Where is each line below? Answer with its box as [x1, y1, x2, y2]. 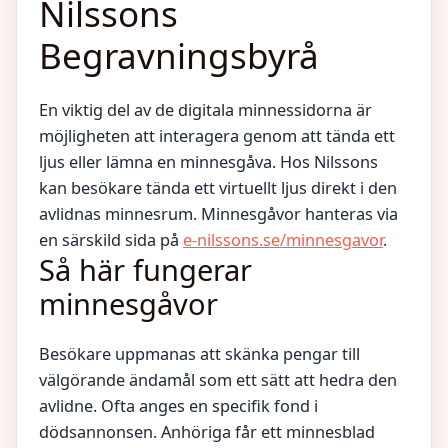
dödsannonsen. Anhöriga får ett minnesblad [39, 421, 375, 443]
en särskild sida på [39, 229, 183, 251]
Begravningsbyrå [39, 32, 319, 79]
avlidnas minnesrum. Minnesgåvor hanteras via [39, 203, 398, 225]
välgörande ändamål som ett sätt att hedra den [39, 369, 397, 391]
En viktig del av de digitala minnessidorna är [39, 99, 372, 121]
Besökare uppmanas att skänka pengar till [39, 343, 360, 365]
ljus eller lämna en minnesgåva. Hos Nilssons [39, 151, 378, 173]
